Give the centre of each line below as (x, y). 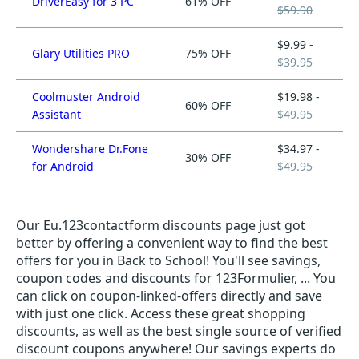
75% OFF (208, 53)
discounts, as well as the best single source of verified (179, 331)
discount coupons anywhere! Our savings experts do (176, 349)
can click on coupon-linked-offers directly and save (169, 296)
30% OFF (208, 157)
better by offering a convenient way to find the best (172, 243)
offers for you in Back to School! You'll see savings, (168, 260)
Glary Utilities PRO (81, 53)
